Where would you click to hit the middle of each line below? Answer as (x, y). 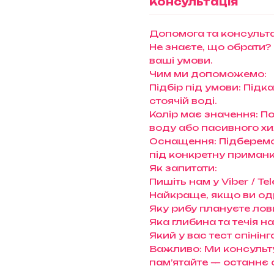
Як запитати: (183, 168)
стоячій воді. (183, 101)
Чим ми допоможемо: (208, 74)
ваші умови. (181, 61)
